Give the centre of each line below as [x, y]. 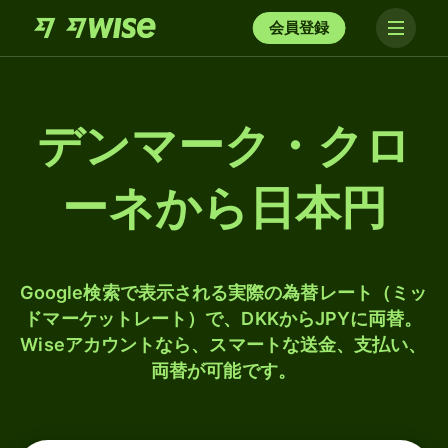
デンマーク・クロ [224, 146]
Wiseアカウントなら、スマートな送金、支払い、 [223, 344]
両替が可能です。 [223, 370]
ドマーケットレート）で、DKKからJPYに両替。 [223, 318]
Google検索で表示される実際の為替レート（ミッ [223, 292]
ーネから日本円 [224, 208]
